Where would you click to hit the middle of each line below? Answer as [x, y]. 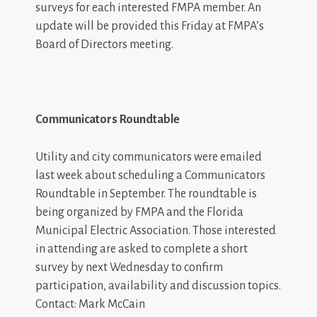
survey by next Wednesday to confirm [129, 267]
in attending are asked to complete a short [142, 249]
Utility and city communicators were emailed [149, 157]
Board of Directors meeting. [104, 44]
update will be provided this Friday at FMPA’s [150, 26]
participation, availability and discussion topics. [158, 286]
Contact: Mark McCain [90, 304]
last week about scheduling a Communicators [150, 175]
